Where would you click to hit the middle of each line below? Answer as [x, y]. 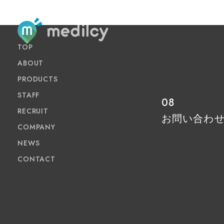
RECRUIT [33, 111]
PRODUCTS [38, 79]
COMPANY [36, 127]
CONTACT [36, 159]
